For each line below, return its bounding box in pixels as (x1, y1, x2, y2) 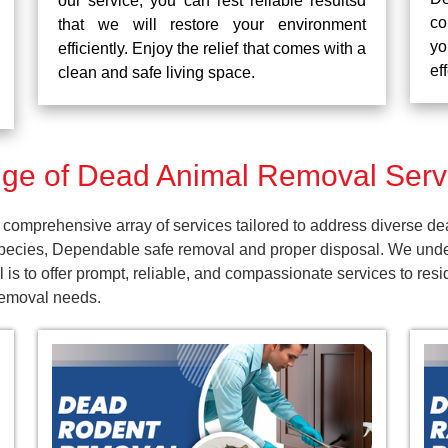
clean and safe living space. (58, 64, 255, 81)
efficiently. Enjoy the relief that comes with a (58, 40, 366, 57)
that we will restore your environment (58, 16, 366, 33)
